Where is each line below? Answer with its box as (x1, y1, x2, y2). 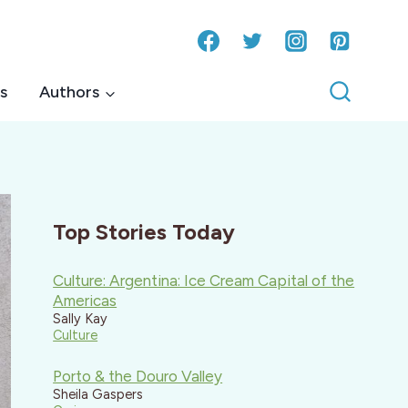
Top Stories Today (53, 218, 236, 245)
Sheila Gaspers (53, 386, 144, 403)
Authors (39, 81, 100, 102)
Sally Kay (53, 310, 108, 327)
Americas (53, 291, 117, 310)
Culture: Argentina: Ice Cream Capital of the (53, 270, 355, 290)
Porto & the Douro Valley (53, 367, 223, 386)
